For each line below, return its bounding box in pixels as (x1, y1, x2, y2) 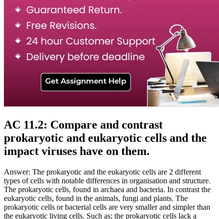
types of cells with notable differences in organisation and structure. (4, 176, 211, 185)
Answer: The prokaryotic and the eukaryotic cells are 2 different (4, 167, 201, 176)
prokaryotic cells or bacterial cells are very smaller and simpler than (4, 202, 210, 211)
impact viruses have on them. (4, 144, 150, 157)
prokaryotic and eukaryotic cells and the (4, 131, 207, 144)
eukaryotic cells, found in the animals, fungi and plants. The (4, 194, 188, 202)
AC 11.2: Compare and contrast (4, 118, 163, 131)
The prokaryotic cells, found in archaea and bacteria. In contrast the (4, 185, 211, 194)
